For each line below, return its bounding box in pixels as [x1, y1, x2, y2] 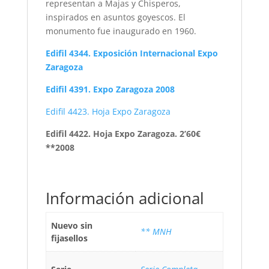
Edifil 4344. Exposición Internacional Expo [45, 47, 218, 59]
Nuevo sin [51, 220, 92, 232]
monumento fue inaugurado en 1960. [45, 25, 196, 37]
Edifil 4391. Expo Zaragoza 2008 [45, 83, 175, 95]
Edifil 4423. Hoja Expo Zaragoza [45, 106, 171, 118]
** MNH [141, 226, 172, 238]
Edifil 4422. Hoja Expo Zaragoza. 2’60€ [45, 128, 201, 140]
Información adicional [45, 187, 204, 210]
